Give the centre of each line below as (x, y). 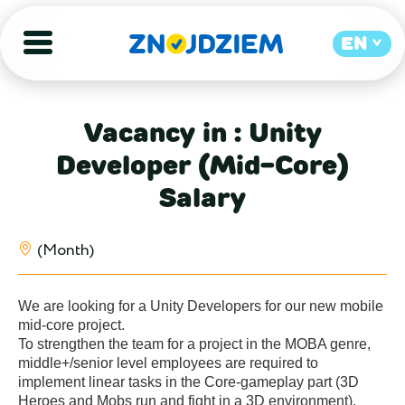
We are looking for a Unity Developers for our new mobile (202, 306)
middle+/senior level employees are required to (170, 363)
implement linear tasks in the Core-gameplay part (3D (190, 382)
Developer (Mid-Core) (202, 165)
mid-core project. (71, 325)
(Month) (66, 250)
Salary (202, 198)
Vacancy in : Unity (202, 132)
